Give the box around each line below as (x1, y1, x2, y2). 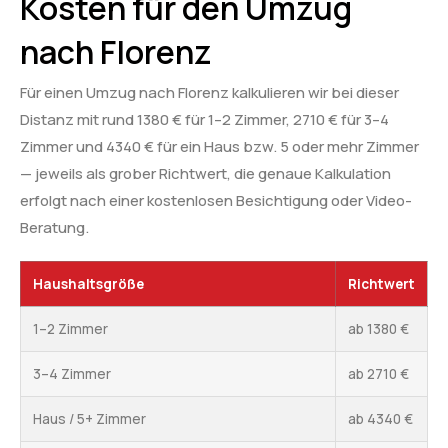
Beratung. (20, 217, 89, 239)
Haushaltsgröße (33, 275, 144, 294)
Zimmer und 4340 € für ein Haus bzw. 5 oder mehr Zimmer (20, 136, 419, 158)
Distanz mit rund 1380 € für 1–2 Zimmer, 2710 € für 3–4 (20, 109, 389, 131)
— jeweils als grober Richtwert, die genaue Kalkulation (20, 163, 391, 185)
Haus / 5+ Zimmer (33, 410, 146, 429)
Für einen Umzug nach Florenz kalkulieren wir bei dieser (20, 82, 399, 104)
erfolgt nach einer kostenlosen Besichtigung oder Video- (20, 190, 412, 212)
